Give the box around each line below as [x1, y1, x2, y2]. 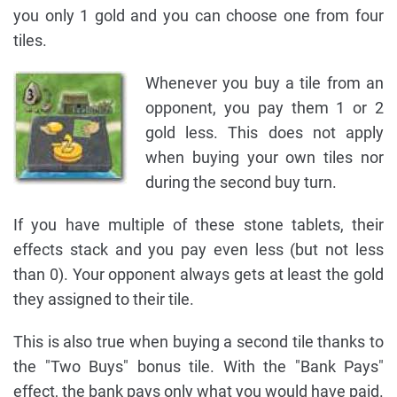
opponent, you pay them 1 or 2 [145, 98, 384, 118]
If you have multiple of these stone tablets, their [13, 215, 384, 235]
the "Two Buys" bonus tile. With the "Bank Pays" [13, 357, 384, 377]
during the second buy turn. [145, 173, 337, 192]
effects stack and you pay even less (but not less [13, 240, 384, 260]
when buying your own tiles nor [145, 148, 384, 167]
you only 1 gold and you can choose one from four [13, 6, 384, 26]
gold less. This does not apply [145, 123, 384, 143]
